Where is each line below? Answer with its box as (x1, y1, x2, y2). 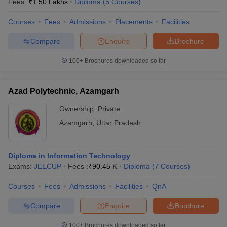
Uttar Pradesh (96, 119, 141, 127)
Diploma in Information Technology (8, 152, 130, 160)
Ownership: (59, 105, 98, 113)
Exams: (8, 162, 34, 170)
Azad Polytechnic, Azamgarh (8, 87, 119, 95)
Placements (115, 18, 153, 26)
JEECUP (34, 162, 61, 170)
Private (98, 105, 120, 113)
